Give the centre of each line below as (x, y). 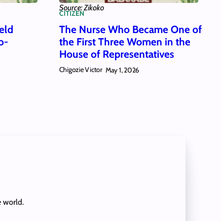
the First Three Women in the (125, 41)
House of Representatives (116, 54)
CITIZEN (72, 14)
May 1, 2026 (122, 70)
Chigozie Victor (80, 70)
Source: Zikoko (81, 8)
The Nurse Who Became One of (130, 29)
